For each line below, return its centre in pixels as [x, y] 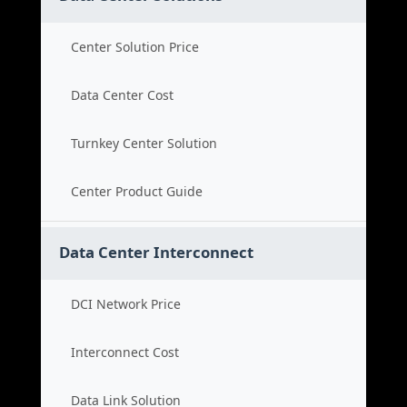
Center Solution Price [135, 47]
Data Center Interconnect [156, 252]
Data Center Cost [122, 95]
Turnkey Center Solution [144, 143]
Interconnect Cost [125, 352]
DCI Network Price [126, 304]
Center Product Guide [137, 191]
